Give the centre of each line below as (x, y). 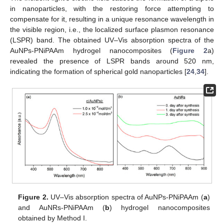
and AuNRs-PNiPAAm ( (62, 207)
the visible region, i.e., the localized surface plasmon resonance (112, 29)
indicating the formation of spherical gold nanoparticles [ (98, 71)
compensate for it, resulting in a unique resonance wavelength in (112, 19)
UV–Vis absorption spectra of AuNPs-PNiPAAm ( (126, 197)
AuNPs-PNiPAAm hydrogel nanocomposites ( (91, 50)
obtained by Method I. (53, 218)
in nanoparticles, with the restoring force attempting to (112, 8)
